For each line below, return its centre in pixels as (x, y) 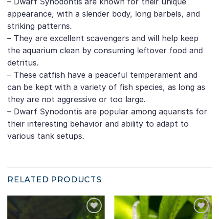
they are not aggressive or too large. (77, 99)
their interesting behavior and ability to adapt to (98, 124)
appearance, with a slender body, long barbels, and (104, 14)
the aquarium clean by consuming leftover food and (105, 51)
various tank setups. (46, 136)
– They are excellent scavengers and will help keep (103, 38)
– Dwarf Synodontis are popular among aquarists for (107, 112)
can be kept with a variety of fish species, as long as (106, 87)
